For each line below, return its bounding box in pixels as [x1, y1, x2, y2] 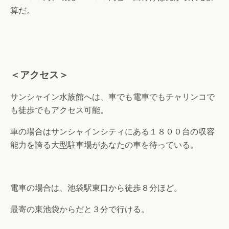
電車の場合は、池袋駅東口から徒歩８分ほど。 [10, 182, 182, 193]
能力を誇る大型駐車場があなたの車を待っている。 [10, 140, 198, 150]
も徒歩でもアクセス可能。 [10, 105, 108, 115]
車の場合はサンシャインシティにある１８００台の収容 [10, 126, 215, 136]
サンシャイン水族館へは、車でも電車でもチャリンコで [10, 91, 215, 102]
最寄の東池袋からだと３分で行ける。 [10, 204, 149, 214]
